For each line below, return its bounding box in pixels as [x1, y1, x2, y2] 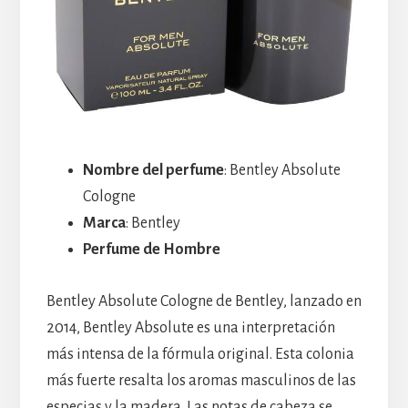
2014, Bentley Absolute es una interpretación [46, 319, 335, 336]
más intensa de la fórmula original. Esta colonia [46, 345, 354, 362]
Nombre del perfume [82, 161, 224, 178]
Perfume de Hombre [82, 240, 220, 258]
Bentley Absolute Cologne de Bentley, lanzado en [46, 292, 362, 310]
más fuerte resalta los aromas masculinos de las [46, 372, 356, 389]
